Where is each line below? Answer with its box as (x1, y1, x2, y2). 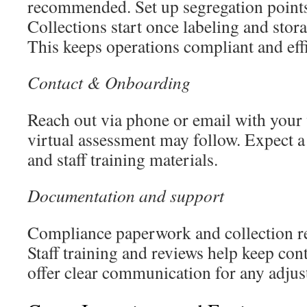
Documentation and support (27, 184, 224, 207)
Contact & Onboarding (27, 71, 191, 94)
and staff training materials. (27, 147, 218, 171)
